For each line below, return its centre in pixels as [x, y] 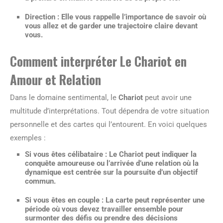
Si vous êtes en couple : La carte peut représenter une [115, 200]
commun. [40, 181]
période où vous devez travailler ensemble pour [104, 209]
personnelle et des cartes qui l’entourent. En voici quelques [109, 124]
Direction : [42, 17]
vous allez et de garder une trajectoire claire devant [111, 26]
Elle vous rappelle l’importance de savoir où [133, 17]
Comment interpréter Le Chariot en [98, 61]
